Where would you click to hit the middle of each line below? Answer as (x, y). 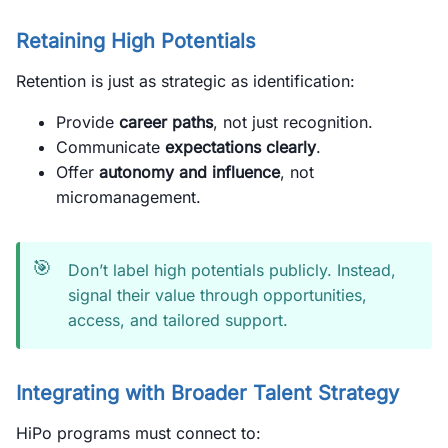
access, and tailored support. (178, 320)
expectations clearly (240, 147)
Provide (87, 122)
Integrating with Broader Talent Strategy (207, 393)
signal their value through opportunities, (217, 295)
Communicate (110, 147)
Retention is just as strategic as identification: (185, 81)
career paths (166, 122)
